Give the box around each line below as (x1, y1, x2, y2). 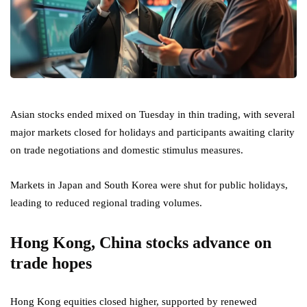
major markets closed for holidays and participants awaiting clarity (10, 127, 295, 138)
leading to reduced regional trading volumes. (10, 197, 202, 209)
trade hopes (10, 254, 92, 273)
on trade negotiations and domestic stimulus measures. (10, 145, 243, 156)
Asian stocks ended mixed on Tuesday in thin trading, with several (10, 109, 295, 121)
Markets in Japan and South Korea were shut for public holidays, (10, 180, 288, 191)
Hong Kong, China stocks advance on (10, 234, 271, 252)
